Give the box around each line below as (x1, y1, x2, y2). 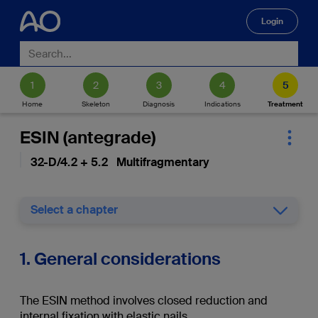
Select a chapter (30, 202, 118, 217)
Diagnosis (143, 99, 175, 109)
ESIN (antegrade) (19, 126, 155, 148)
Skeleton (81, 99, 110, 109)
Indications (204, 99, 241, 109)
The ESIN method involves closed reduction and (19, 293, 268, 309)
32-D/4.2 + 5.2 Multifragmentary (30, 155, 209, 170)
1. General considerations (19, 247, 221, 270)
